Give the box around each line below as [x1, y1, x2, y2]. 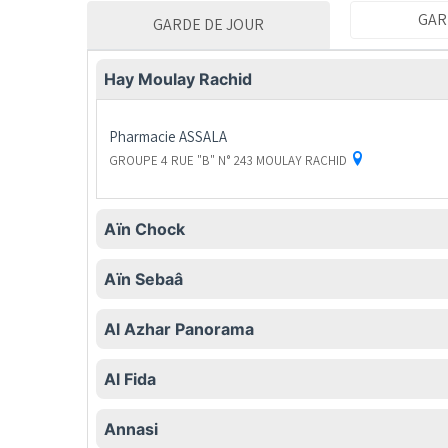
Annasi [104, 419, 158, 440]
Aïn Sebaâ [104, 269, 183, 290]
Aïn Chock [104, 219, 185, 240]
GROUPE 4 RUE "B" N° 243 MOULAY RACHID [109, 152, 350, 170]
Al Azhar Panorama [104, 319, 254, 340]
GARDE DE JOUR [153, 14, 264, 36]
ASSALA [176, 127, 227, 147]
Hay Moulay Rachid [104, 69, 252, 90]
